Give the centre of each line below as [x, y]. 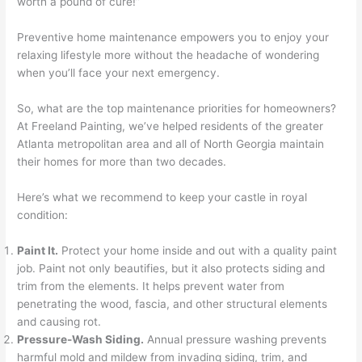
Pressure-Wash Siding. [81, 339]
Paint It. [38, 250]
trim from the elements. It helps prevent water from [151, 286]
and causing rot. [59, 321]
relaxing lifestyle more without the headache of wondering [168, 55]
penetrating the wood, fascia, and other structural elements [173, 303]
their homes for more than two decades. [122, 162]
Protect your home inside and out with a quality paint [198, 250]
